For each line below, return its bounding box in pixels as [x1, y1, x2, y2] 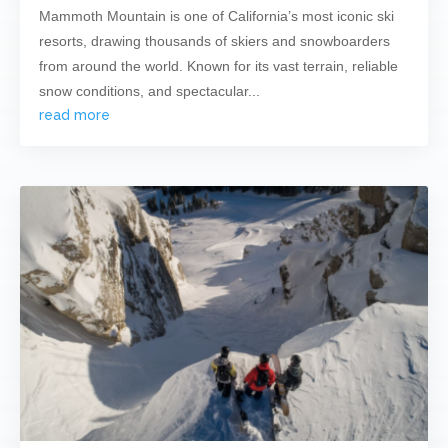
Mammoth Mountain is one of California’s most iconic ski [39, 7, 394, 24]
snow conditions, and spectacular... [39, 82, 260, 99]
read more [39, 106, 110, 123]
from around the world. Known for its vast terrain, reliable [39, 57, 398, 74]
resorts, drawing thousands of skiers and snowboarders [39, 32, 390, 49]
